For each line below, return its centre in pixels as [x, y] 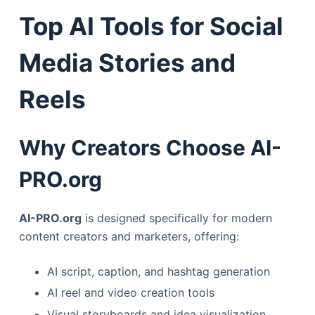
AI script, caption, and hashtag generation [158, 271]
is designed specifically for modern [176, 218]
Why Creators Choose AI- [150, 147]
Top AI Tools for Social [151, 26]
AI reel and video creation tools [130, 293]
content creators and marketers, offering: [129, 236]
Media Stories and [127, 63]
